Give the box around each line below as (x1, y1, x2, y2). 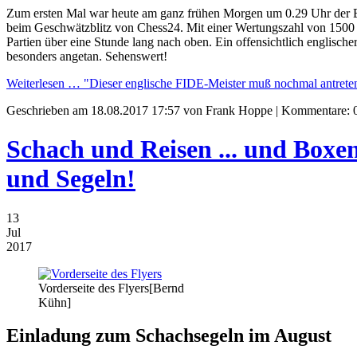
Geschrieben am (6, 103, 91, 117)
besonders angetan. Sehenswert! (6, 49, 167, 63)
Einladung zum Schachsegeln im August (6, 325, 331, 347)
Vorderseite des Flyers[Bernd (38, 280, 184, 295)
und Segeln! (6, 164, 135, 194)
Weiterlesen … (6, 76, 80, 90)
